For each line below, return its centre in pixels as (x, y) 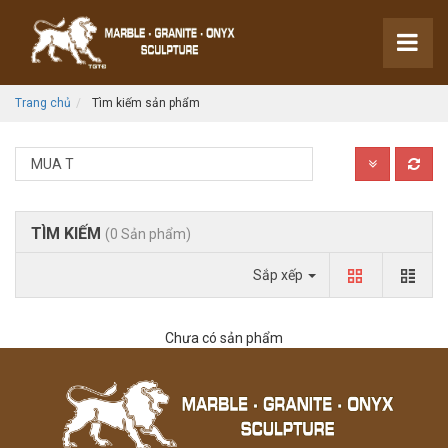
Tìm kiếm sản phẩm (144, 103)
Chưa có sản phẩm (224, 338)
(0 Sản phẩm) (148, 234)
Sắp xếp (279, 275)
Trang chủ (43, 103)
